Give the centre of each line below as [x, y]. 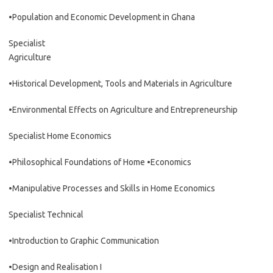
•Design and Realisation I [55, 267]
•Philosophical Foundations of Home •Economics [100, 162]
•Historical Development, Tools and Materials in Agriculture [120, 83]
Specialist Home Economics [60, 136]
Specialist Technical [46, 214]
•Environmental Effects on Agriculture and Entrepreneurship [123, 110]
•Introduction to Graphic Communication [84, 241]
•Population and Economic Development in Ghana [102, 17]
